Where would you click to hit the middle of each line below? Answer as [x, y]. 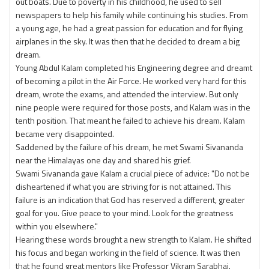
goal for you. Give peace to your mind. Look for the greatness [125, 213]
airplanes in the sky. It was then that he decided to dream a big [128, 41]
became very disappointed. [65, 134]
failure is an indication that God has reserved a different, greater [130, 200]
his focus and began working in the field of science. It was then [128, 252]
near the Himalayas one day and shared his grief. [103, 160]
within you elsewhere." [57, 226]
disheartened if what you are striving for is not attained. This [123, 186]
